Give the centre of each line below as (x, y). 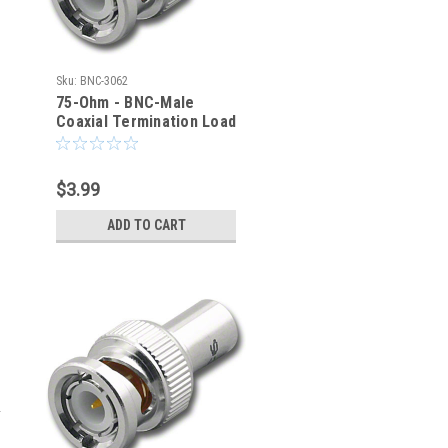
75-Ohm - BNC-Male (125, 102)
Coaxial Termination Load (146, 121)
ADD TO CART (146, 225)
